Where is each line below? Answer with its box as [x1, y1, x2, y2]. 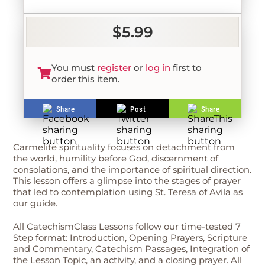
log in [146, 62, 170, 73]
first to [170, 62, 202, 73]
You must [51, 62, 97, 73]
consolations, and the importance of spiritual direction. [13, 164, 252, 175]
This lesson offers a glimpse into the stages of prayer [13, 176, 241, 186]
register [97, 62, 131, 73]
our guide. [13, 198, 58, 209]
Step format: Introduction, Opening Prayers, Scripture [13, 232, 248, 243]
